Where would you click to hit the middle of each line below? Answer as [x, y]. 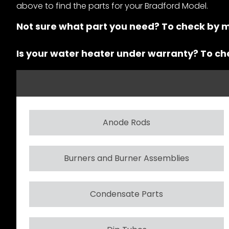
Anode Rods [127, 122]
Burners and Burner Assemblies [127, 158]
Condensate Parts [127, 194]
